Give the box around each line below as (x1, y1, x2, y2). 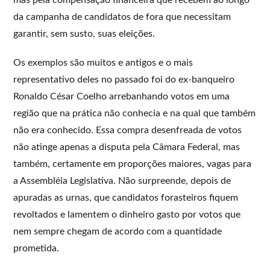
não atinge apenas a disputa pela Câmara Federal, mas (13, 142, 240, 152)
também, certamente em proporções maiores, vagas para (13, 159, 252, 169)
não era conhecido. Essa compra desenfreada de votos (13, 125, 242, 135)
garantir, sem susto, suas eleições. (13, 28, 155, 39)
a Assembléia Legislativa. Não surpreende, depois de (13, 175, 231, 186)
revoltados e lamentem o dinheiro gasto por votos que (13, 209, 241, 219)
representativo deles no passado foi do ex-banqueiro (13, 74, 235, 84)
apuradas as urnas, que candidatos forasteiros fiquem (13, 192, 239, 202)
